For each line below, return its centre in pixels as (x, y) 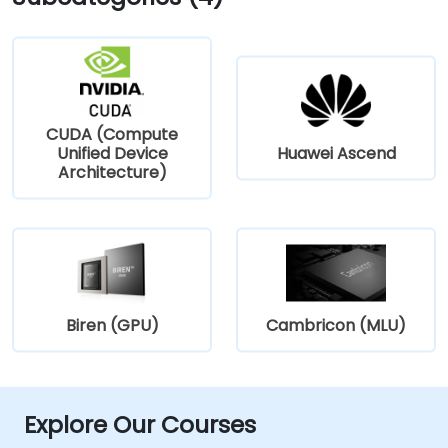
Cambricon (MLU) (336, 325)
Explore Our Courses (140, 424)
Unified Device (112, 153)
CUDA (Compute (112, 134)
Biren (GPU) (112, 325)
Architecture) (112, 172)
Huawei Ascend (336, 153)
